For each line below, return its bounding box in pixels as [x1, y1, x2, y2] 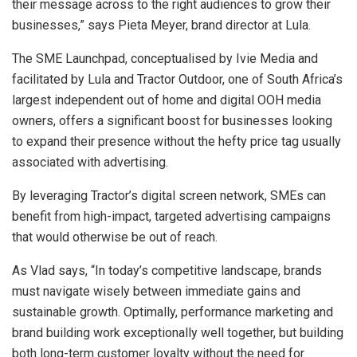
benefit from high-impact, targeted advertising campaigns [12, 208, 331, 224]
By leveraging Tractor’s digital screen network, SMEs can [12, 187, 326, 203]
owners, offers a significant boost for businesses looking [12, 112, 332, 128]
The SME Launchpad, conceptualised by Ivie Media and [12, 50, 318, 66]
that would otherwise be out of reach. [12, 229, 218, 245]
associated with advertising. [12, 154, 168, 170]
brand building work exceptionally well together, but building [12, 324, 343, 340]
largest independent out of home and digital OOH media [12, 92, 321, 108]
